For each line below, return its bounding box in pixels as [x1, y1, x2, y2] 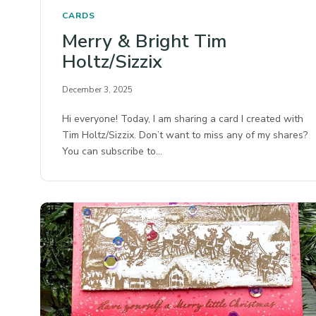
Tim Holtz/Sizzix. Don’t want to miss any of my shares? [62, 128, 308, 142]
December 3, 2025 [62, 84, 133, 96]
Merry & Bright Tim [62, 29, 226, 54]
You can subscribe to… [62, 145, 163, 159]
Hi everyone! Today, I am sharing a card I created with [62, 112, 304, 126]
